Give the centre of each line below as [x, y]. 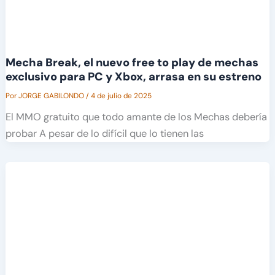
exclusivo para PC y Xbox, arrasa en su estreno [133, 76]
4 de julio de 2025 [121, 95]
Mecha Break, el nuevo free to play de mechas [132, 62]
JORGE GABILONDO [52, 95]
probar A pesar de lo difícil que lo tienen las [104, 133]
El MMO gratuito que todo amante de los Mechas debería [136, 117]
